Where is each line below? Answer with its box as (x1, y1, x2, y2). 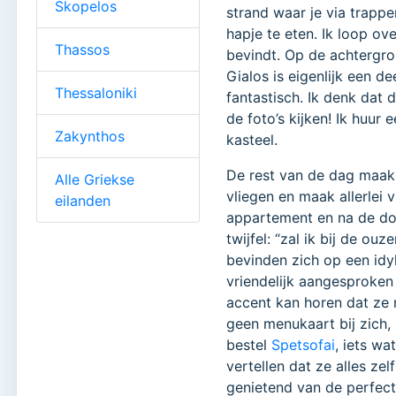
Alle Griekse (55, 170, 134, 188)
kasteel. (226, 131, 278, 149)
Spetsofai (271, 336, 336, 354)
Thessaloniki (55, 83, 137, 102)
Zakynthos (55, 126, 125, 145)
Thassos (55, 40, 110, 58)
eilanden (55, 191, 110, 209)
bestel (226, 336, 272, 354)
